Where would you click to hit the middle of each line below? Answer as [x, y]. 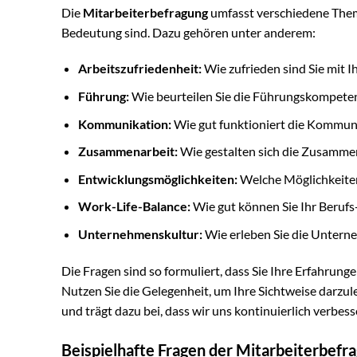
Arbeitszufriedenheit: [139, 69]
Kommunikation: [124, 124]
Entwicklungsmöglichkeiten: [157, 178]
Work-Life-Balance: [134, 206]
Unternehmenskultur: [140, 234]
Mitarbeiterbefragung [145, 12]
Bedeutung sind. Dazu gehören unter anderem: [188, 32]
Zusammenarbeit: [127, 151]
